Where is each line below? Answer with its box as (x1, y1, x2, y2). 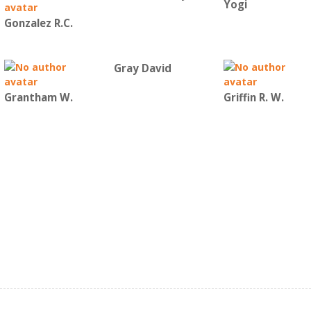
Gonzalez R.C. (4, 16, 73, 30)
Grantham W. (4, 90, 73, 104)
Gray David (114, 61, 171, 75)
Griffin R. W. (224, 90, 284, 104)
